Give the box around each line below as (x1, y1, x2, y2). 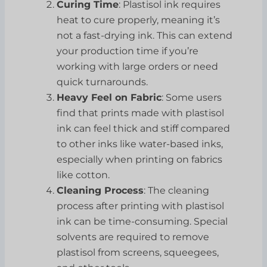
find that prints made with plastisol (57, 107, 225, 119)
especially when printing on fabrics (57, 153, 223, 165)
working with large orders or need (57, 60, 219, 72)
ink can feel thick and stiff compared (57, 122, 231, 134)
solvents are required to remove (57, 231, 210, 243)
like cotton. (57, 169, 110, 181)
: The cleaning (144, 184, 210, 196)
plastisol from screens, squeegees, (57, 246, 219, 258)
